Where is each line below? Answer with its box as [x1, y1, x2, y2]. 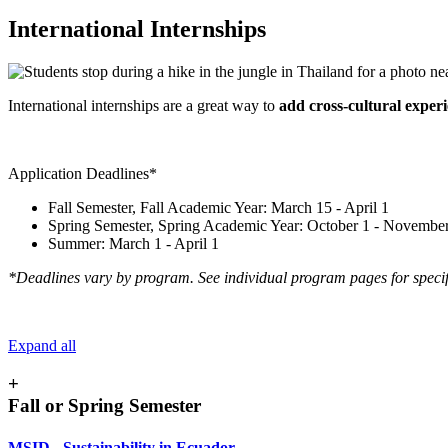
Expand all [8, 336, 76, 354]
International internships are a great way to [8, 96, 279, 114]
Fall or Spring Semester [8, 395, 201, 417]
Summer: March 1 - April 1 [48, 234, 219, 252]
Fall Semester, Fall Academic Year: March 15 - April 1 [48, 198, 389, 216]
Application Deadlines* [8, 164, 157, 182]
